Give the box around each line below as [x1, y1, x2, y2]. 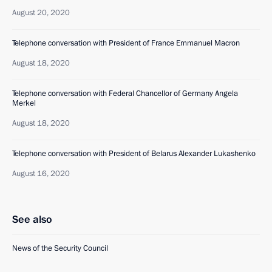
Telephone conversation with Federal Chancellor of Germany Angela [12, 88, 238, 99]
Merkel [12, 98, 36, 109]
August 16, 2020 [12, 168, 70, 179]
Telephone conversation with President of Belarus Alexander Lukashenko [12, 148, 256, 159]
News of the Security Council [12, 243, 108, 254]
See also [12, 212, 52, 226]
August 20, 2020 [12, 7, 70, 18]
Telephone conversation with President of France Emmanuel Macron [12, 38, 240, 49]
